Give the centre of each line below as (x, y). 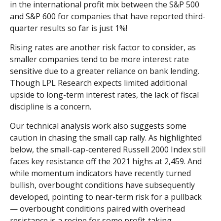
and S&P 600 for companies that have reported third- (108, 17)
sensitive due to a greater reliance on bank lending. (105, 71)
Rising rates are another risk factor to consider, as (103, 48)
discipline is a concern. (51, 107)
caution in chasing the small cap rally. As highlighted (106, 138)
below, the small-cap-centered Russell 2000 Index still (108, 150)
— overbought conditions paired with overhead (97, 209)
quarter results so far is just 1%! (69, 28)
